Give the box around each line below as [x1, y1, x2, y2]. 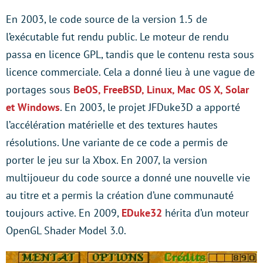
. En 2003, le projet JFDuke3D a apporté [60, 100, 240, 114]
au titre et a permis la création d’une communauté [6, 188, 234, 203]
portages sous [6, 83, 73, 97]
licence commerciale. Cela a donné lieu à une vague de [6, 65, 255, 79]
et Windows [6, 100, 60, 114]
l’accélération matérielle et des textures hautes [6, 118, 218, 132]
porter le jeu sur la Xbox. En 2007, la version [6, 153, 207, 167]
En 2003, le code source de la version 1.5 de [6, 12, 207, 26]
